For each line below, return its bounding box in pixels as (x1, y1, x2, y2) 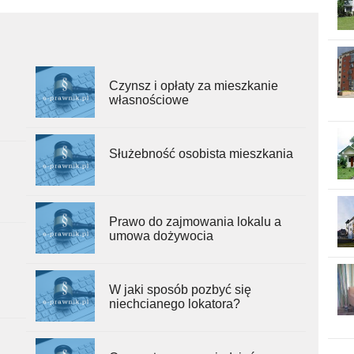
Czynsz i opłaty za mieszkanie (108, 78, 278, 92)
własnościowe (108, 92, 189, 107)
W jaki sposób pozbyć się (108, 282, 251, 296)
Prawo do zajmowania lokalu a (108, 214, 281, 228)
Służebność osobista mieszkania (108, 146, 293, 160)
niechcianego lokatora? (108, 296, 240, 311)
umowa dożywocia (108, 228, 213, 243)
